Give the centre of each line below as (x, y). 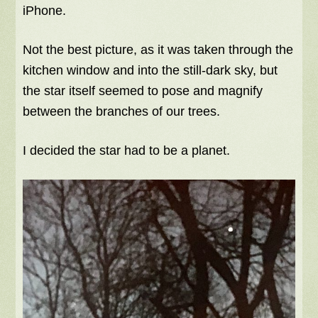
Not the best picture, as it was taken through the (158, 50)
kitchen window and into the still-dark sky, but (150, 71)
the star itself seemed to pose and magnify (143, 91)
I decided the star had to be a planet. (127, 151)
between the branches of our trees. (122, 112)
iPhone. (45, 11)
